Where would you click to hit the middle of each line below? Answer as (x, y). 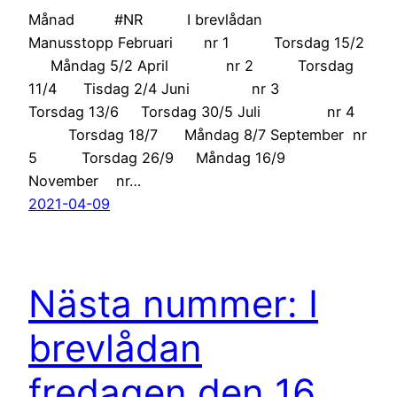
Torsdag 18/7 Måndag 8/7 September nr (198, 134)
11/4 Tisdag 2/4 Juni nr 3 (174, 88)
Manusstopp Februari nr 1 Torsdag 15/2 (196, 42)
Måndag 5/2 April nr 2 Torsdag (191, 65)
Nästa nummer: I (173, 303)
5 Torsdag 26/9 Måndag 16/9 (157, 157)
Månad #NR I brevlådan (161, 19)
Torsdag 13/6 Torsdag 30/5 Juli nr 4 (191, 111)
